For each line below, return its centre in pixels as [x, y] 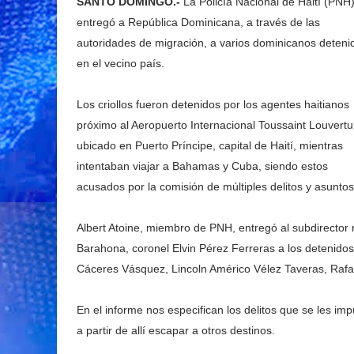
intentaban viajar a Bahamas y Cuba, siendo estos [202, 166]
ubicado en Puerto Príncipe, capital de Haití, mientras [210, 145]
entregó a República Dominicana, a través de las [198, 22]
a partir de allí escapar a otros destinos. [176, 330]
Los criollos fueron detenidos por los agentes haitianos [213, 104]
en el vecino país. [121, 63]
